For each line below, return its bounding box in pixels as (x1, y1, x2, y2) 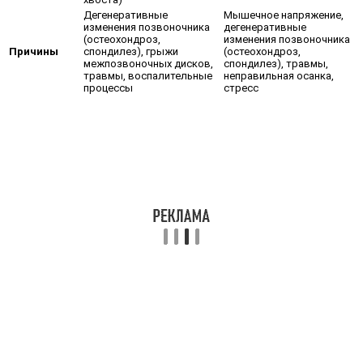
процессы (83, 81, 133, 94)
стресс (224, 81, 258, 94)
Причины (9, 45, 58, 58)
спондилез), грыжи (83, 45, 178, 58)
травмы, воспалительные (83, 69, 212, 82)
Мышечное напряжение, (224, 8, 344, 21)
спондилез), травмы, (224, 57, 328, 70)
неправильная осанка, (224, 69, 334, 82)
